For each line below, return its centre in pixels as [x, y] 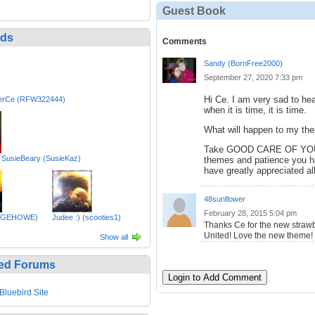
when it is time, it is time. [255, 110]
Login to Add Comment [215, 277]
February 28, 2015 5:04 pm [250, 213]
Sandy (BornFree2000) [243, 64]
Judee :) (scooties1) [86, 217]
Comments [185, 42]
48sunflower [225, 199]
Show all [114, 237]
